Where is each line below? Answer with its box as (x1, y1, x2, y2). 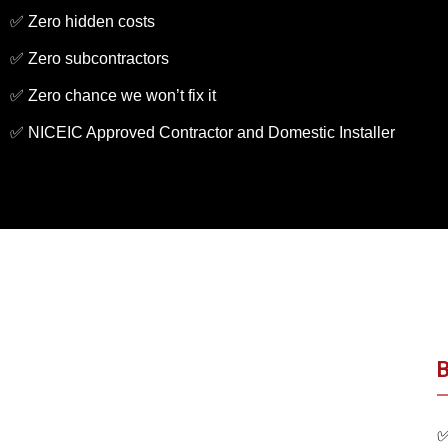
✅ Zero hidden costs (10, 13, 155, 30)
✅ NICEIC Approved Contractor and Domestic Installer (10, 124, 395, 141)
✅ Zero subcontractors (10, 50, 169, 67)
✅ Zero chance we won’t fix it (10, 87, 216, 104)
